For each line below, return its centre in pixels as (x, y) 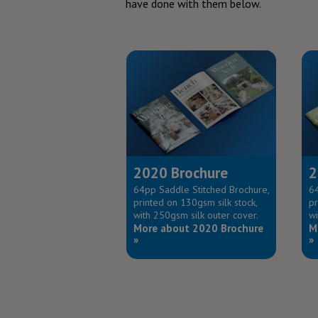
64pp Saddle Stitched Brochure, (201, 189)
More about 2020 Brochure (198, 228)
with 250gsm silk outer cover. (196, 215)
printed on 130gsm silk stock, (195, 202)
